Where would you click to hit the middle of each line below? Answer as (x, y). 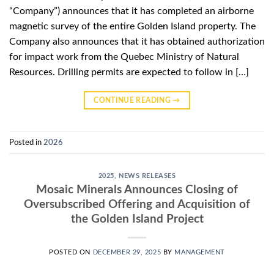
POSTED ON (71, 252)
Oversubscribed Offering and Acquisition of (137, 204)
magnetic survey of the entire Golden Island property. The (132, 27)
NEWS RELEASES (147, 176)
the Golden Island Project (137, 219)
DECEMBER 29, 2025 (127, 252)
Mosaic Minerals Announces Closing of (137, 190)
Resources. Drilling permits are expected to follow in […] (129, 72)
